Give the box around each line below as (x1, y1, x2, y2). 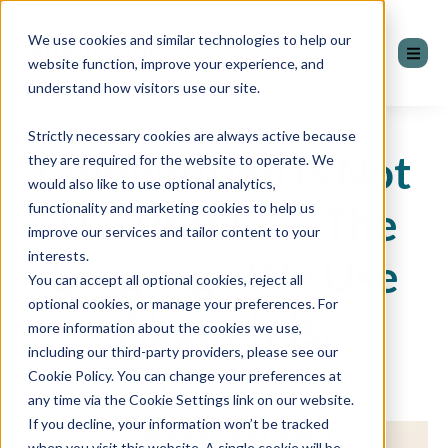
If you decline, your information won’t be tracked (28, 415, 329, 432)
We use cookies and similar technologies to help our (28, 31, 351, 48)
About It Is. (116, 301, 332, 354)
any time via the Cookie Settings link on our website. (28, 391, 354, 408)
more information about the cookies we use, (28, 319, 302, 336)
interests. (28, 247, 89, 264)
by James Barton (161, 377, 287, 397)
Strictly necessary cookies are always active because (28, 127, 356, 144)
